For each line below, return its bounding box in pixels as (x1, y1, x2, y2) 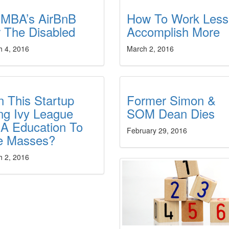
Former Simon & (126, 91, 216, 109)
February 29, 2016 (126, 125, 187, 135)
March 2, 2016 (126, 43, 174, 54)
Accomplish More (126, 22, 220, 40)
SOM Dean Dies (126, 104, 215, 122)
